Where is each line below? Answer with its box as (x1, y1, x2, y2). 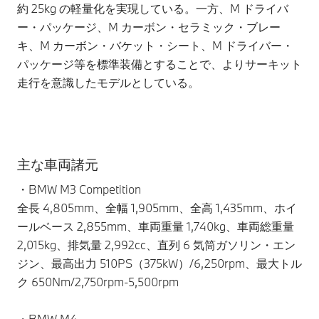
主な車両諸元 (17, 155, 98, 174)
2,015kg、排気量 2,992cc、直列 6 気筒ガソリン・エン (17, 237, 296, 253)
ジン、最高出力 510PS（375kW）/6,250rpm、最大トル (17, 256, 302, 271)
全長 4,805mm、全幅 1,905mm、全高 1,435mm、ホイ (17, 200, 297, 216)
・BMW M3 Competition (17, 182, 141, 197)
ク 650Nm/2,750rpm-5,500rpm (17, 274, 179, 290)
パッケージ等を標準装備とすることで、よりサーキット (17, 56, 302, 72)
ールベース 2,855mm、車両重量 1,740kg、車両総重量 (17, 219, 294, 234)
